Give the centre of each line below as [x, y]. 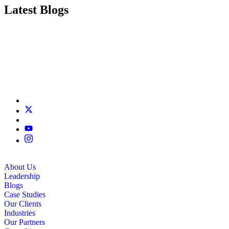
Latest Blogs [36, 9]
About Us [20, 167]
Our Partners [25, 222]
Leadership [22, 176]
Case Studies [25, 195]
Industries [20, 213]
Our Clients [23, 204]
